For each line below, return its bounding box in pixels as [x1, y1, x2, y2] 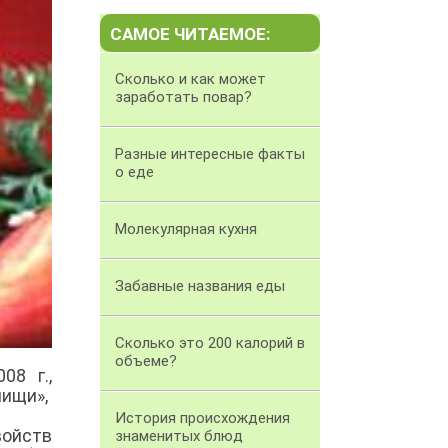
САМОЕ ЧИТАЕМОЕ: [110, 24, 270, 45]
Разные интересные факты [115, 145, 305, 164]
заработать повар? [115, 88, 252, 107]
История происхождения [115, 409, 290, 428]
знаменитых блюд [115, 427, 243, 446]
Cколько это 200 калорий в [115, 334, 305, 353]
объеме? [115, 352, 177, 371]
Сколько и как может [115, 70, 266, 89]
